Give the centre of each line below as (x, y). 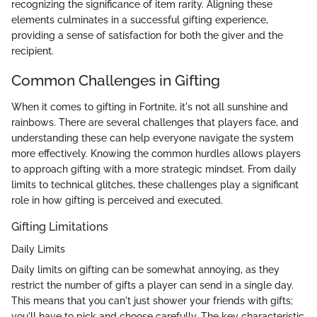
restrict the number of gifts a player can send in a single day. (152, 286)
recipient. (33, 51)
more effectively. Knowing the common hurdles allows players (156, 154)
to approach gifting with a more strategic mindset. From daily (154, 169)
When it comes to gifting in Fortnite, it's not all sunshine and (150, 107)
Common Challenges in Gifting (116, 80)
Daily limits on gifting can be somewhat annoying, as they (145, 270)
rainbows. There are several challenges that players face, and (155, 123)
